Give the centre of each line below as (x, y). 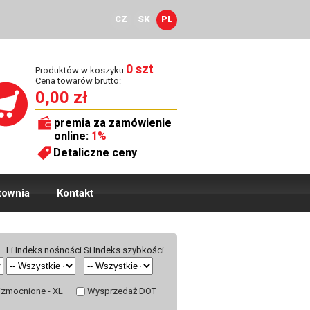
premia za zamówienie (113, 123)
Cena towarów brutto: (78, 81)
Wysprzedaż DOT (122, 291)
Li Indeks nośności (44, 250)
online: (73, 136)
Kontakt (75, 193)
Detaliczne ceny (95, 153)
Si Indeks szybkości (124, 250)
